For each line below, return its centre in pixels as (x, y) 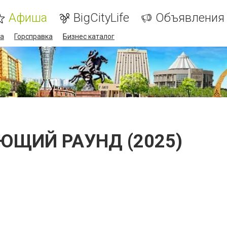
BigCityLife (101, 18)
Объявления (190, 18)
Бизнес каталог (89, 36)
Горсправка (33, 36)
